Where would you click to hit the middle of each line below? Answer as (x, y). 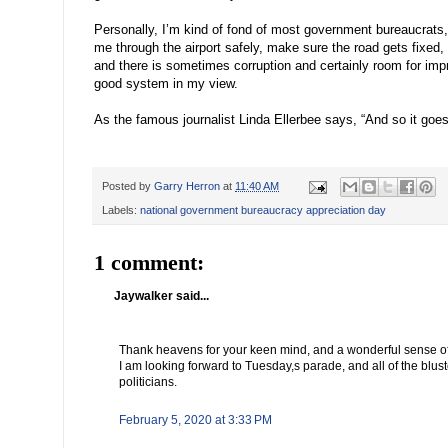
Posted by (128, 186)
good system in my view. (166, 84)
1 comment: (149, 263)
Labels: (121, 210)
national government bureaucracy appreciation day (263, 210)
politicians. (148, 382)
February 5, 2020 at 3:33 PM (195, 420)
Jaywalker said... (161, 296)
